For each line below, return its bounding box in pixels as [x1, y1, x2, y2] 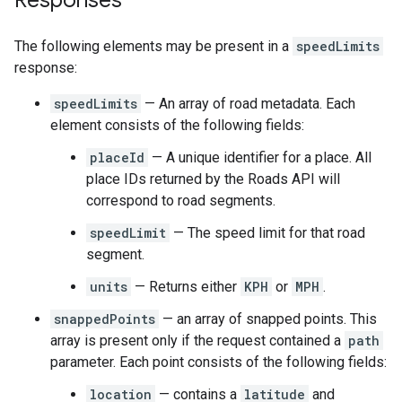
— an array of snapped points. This [159, 310, 377, 328]
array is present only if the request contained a [50, 332, 345, 349]
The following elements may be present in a [14, 38, 293, 55]
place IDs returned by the [86, 170, 248, 188]
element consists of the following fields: [50, 117, 304, 134]
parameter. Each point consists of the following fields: [50, 354, 387, 371]
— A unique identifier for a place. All [148, 149, 371, 166]
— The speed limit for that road [170, 224, 365, 241]
